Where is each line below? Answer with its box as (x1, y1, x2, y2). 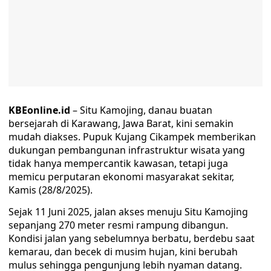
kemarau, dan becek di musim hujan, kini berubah (8, 245, 238, 258)
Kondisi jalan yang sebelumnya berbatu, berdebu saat (8, 232, 255, 245)
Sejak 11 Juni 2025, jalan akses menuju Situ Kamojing (8, 205, 248, 218)
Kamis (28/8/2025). (8, 183, 93, 197)
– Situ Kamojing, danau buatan (70, 103, 212, 117)
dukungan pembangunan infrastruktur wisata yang (8, 143, 245, 157)
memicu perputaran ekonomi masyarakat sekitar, (8, 170, 234, 183)
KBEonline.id (8, 103, 70, 117)
